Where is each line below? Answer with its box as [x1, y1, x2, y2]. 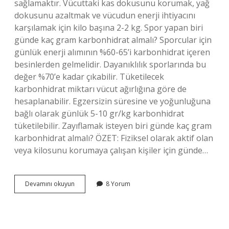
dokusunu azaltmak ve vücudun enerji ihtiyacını [14, 10, 195, 21]
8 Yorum [106, 179, 130, 188]
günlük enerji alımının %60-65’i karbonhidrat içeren [14, 47, 210, 58]
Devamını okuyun [25, 179, 75, 188]
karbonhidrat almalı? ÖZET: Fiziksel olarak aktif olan [14, 132, 213, 144]
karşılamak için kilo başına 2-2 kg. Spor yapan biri [14, 22, 203, 33]
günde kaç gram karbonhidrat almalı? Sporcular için [14, 34, 212, 45]
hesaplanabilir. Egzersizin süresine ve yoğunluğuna [14, 96, 211, 107]
